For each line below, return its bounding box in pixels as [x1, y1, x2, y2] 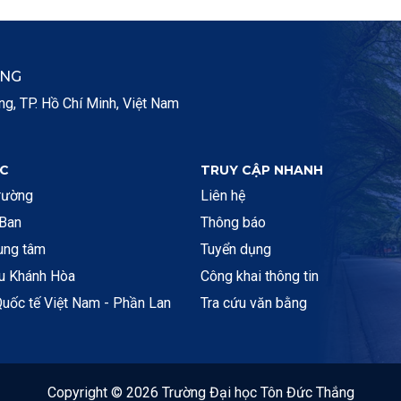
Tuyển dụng [200, 241, 271, 258]
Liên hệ [200, 187, 245, 204]
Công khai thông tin [200, 268, 319, 285]
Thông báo [200, 214, 266, 231]
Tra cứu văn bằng [200, 294, 307, 311]
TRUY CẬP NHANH [200, 162, 323, 178]
